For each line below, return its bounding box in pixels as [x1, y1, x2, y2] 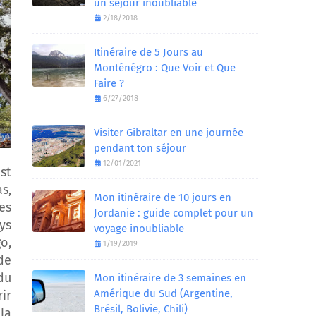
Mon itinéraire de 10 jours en [94, 191, 231, 204]
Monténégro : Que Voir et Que [94, 61, 236, 74]
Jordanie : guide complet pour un [94, 207, 253, 219]
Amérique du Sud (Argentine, [94, 287, 233, 300]
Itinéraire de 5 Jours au [94, 46, 203, 59]
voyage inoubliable [94, 222, 184, 235]
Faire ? [94, 77, 124, 90]
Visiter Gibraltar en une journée [94, 126, 243, 139]
